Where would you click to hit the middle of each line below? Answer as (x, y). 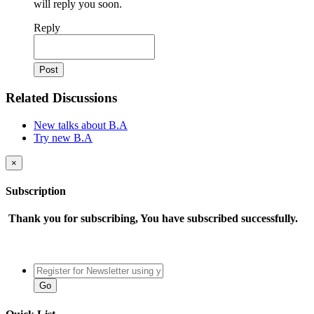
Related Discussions (61, 97)
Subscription (36, 191)
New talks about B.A (81, 125)
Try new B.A (63, 137)
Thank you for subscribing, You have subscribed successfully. (152, 219)
